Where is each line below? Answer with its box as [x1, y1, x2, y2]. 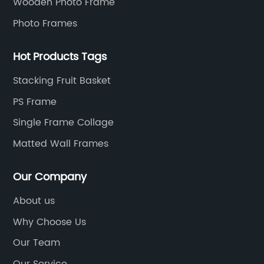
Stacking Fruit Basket [13, 73, 111, 89]
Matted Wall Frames [13, 136, 109, 151]
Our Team [13, 235, 61, 251]
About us [13, 193, 55, 209]
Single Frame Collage [13, 115, 114, 131]
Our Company [13, 169, 87, 186]
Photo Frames [13, 15, 78, 31]
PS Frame [13, 94, 57, 110]
